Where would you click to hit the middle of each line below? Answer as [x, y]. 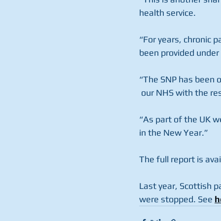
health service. [168, 13]
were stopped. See [177, 199]
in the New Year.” [174, 133]
